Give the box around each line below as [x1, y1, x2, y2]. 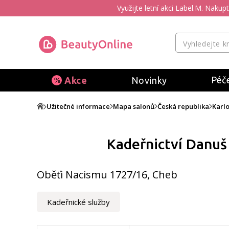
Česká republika [157, 102, 209, 111]
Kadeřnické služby [47, 197, 110, 207]
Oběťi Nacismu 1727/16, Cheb [37, 168, 177, 181]
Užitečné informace [47, 102, 110, 111]
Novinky [131, 75, 167, 85]
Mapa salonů [113, 102, 154, 111]
